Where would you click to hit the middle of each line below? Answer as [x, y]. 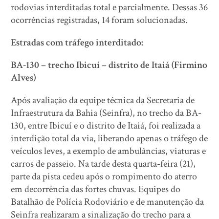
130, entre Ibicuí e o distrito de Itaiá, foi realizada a [106, 126]
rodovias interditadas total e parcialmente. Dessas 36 [109, 7]
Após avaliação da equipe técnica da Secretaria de [103, 100]
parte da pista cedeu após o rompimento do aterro [104, 176]
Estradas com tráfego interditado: [77, 43]
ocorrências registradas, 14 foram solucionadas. [99, 20]
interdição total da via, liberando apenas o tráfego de [109, 138]
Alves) [24, 78]
